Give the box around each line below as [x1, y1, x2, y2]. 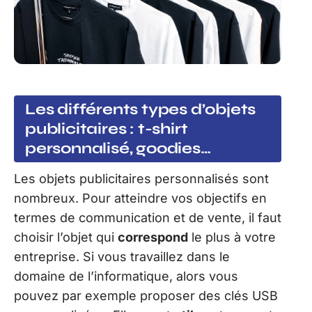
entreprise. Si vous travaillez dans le [14, 249, 230, 264]
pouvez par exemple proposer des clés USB [14, 288, 278, 303]
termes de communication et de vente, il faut [14, 210, 281, 225]
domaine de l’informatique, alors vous [14, 268, 238, 283]
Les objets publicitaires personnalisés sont [14, 171, 269, 186]
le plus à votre [188, 229, 276, 244]
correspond [118, 229, 188, 244]
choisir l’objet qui [14, 229, 118, 244]
